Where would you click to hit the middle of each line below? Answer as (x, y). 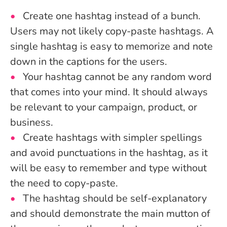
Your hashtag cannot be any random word (117, 77)
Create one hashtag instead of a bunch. (112, 16)
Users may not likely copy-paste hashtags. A (112, 31)
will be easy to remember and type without (108, 168)
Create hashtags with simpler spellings (112, 138)
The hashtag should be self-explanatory (115, 199)
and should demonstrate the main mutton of (110, 214)
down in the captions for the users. (89, 62)
